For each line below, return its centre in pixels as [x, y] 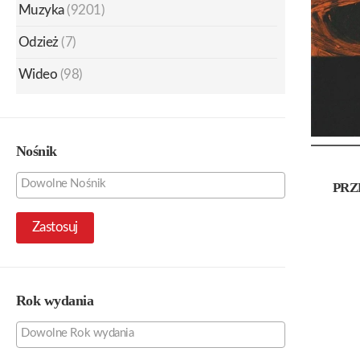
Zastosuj [55, 227]
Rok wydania [55, 300]
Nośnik [37, 151]
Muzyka [41, 10]
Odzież [39, 42]
